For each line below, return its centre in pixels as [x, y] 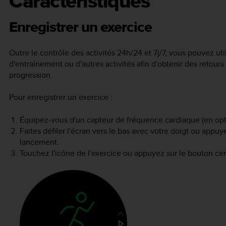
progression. [31, 75]
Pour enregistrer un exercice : [61, 97]
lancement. [39, 142]
